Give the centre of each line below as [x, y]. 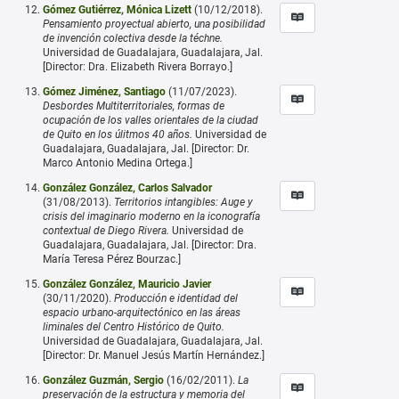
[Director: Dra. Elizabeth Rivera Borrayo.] [138, 66]
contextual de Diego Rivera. [106, 230]
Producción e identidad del [176, 298]
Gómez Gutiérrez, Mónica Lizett [117, 9]
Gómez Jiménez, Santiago [104, 91]
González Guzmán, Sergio [103, 380]
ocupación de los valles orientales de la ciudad [151, 120]
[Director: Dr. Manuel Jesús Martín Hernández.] [154, 355]
